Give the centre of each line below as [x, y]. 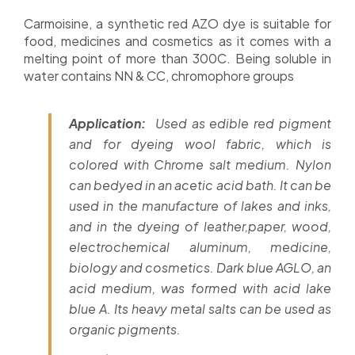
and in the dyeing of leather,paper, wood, [200, 227]
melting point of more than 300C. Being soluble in [177, 59]
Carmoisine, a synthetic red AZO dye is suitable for [177, 24]
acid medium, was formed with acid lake [200, 288]
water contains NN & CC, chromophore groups [159, 76]
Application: [110, 124]
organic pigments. [125, 330]
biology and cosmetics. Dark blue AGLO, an [200, 268]
